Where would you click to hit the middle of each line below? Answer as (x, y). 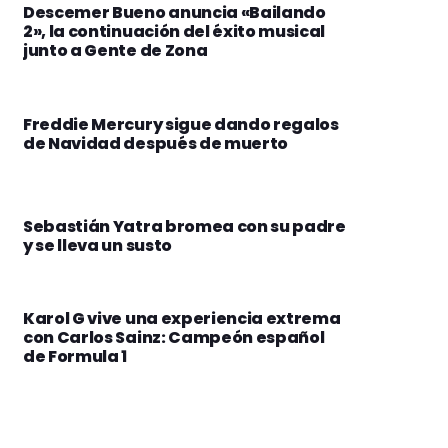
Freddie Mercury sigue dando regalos (181, 124)
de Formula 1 (75, 357)
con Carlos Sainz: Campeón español (174, 338)
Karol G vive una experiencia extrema (182, 319)
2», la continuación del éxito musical (174, 32)
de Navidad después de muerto (156, 143)
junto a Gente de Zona (115, 51)
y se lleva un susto (97, 245)
